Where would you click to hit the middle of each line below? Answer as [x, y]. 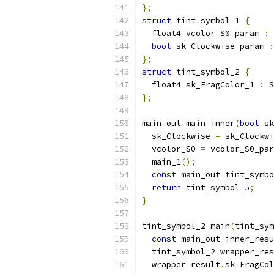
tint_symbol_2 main [186, 226]
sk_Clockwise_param [220, 46]
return [166, 187]
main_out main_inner [188, 123]
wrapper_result [181, 265]
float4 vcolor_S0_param [203, 33]
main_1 [161, 162]
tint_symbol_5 [215, 187]
